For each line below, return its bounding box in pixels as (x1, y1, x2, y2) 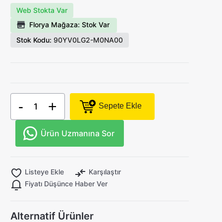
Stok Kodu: (16, 36, 52, 44)
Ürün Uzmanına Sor (41, 128, 115, 138)
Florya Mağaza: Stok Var (29, 20, 110, 29)
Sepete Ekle (99, 102, 142, 110)
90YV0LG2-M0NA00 (52, 36, 123, 44)
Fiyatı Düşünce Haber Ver (25, 179, 108, 188)
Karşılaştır (89, 167, 121, 176)
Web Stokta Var (16, 6, 68, 14)
